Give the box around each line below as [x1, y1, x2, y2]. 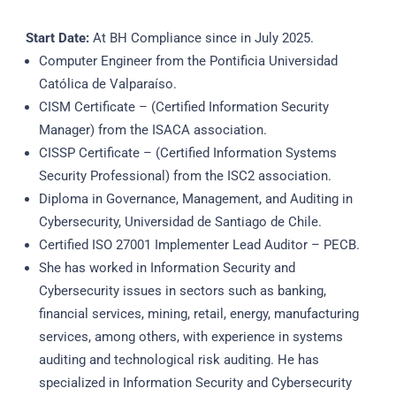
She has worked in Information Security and [38, 260, 295, 277]
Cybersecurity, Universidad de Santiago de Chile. [38, 214, 322, 231]
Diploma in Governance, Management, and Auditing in [38, 191, 353, 208]
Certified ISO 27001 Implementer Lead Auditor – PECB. [38, 237, 360, 254]
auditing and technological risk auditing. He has [38, 352, 319, 369]
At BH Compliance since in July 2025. [88, 30, 314, 47]
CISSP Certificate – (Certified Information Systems [38, 145, 337, 162]
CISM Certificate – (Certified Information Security [38, 99, 329, 116]
